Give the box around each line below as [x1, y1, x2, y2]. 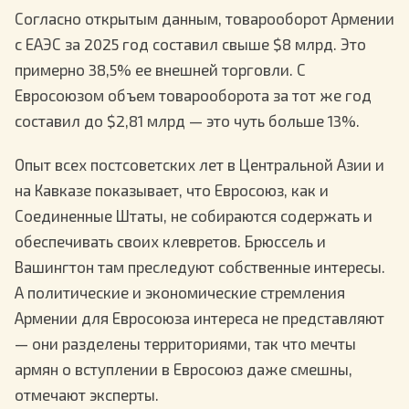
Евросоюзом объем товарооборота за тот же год [15, 86, 372, 105]
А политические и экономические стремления [15, 283, 345, 302]
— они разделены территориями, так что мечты [15, 334, 356, 353]
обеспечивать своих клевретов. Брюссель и [15, 232, 326, 251]
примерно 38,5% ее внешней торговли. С [15, 60, 306, 79]
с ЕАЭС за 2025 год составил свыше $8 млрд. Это [15, 35, 366, 54]
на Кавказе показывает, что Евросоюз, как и [15, 181, 329, 200]
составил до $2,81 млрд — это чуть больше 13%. [15, 111, 360, 131]
